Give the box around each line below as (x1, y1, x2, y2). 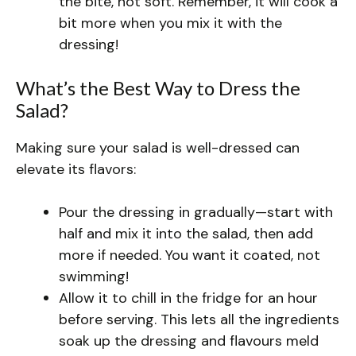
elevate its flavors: (16, 160, 136, 180)
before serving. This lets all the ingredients (59, 310, 339, 330)
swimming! (59, 267, 129, 287)
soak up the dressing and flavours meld (59, 331, 319, 351)
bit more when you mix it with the (59, 14, 282, 33)
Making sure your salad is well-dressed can (16, 138, 300, 158)
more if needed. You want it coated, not (59, 246, 320, 265)
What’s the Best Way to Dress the (16, 76, 300, 100)
